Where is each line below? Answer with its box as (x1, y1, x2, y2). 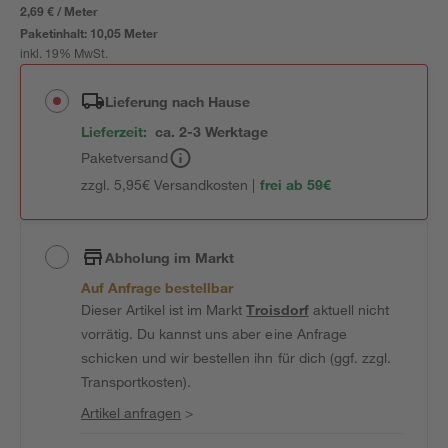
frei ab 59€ (259, 176, 331, 193)
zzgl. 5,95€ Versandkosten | (81, 176, 256, 193)
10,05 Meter (90, 25, 159, 41)
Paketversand (81, 149, 169, 166)
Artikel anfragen (81, 404, 182, 421)
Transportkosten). (81, 373, 192, 390)
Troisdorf (246, 301, 309, 318)
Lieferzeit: (81, 123, 148, 140)
